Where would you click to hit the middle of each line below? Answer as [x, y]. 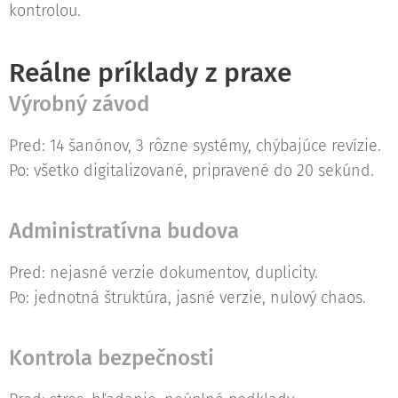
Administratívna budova [124, 231]
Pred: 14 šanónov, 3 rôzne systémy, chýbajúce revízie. [195, 145]
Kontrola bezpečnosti [111, 358]
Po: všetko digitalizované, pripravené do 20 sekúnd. [191, 170]
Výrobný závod [79, 103]
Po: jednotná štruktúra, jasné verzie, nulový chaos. [187, 297]
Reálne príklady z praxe [150, 72]
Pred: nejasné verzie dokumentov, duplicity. [163, 272]
